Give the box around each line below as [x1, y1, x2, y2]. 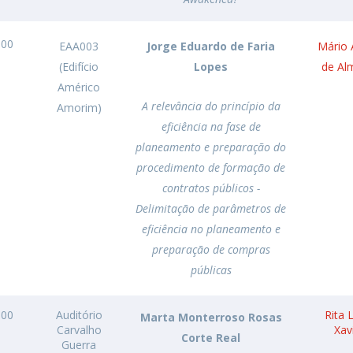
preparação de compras [151, 242, 270, 257]
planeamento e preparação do [136, 139, 287, 154]
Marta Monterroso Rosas [139, 310, 282, 325]
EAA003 [59, 39, 99, 54]
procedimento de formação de [136, 160, 286, 175]
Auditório [55, 307, 102, 322]
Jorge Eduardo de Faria [147, 39, 276, 54]
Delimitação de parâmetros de [136, 201, 287, 216]
